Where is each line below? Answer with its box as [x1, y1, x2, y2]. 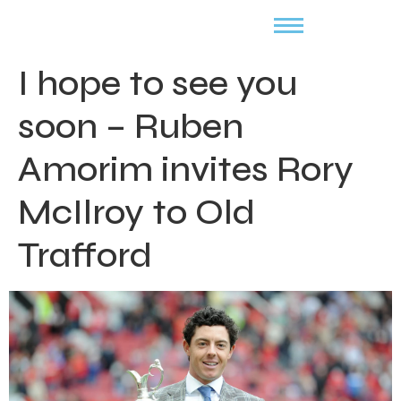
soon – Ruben [18, 105, 243, 148]
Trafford [18, 234, 152, 277]
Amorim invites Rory [18, 148, 354, 191]
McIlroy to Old [18, 191, 255, 234]
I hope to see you [18, 62, 297, 105]
